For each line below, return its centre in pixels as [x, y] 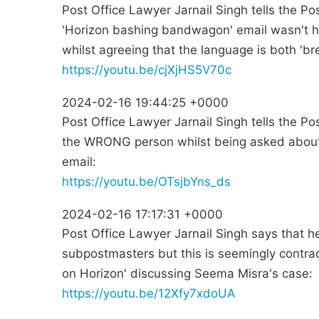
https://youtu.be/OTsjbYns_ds [146, 182]
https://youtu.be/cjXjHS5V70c [147, 70]
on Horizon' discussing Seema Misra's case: [187, 274]
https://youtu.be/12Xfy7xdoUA [148, 294]
